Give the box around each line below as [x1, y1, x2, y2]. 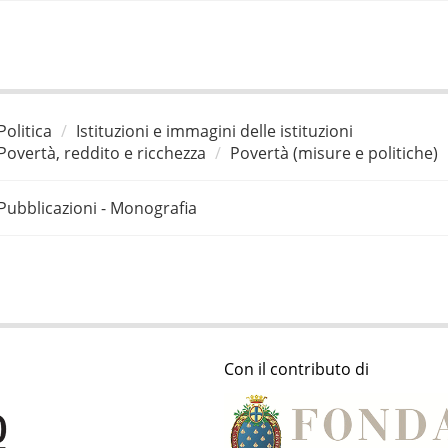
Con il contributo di [224, 358, 369, 381]
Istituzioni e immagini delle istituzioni [75, 119, 353, 142]
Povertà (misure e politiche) [229, 141, 438, 164]
